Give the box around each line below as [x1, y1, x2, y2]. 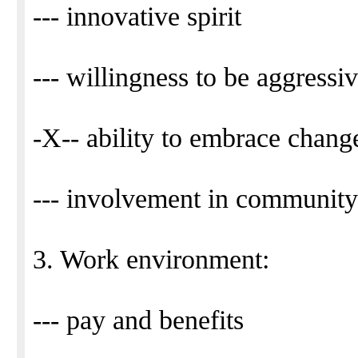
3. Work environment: [33, 245, 269, 274]
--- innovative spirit [33, 2, 241, 31]
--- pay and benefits [33, 305, 244, 335]
